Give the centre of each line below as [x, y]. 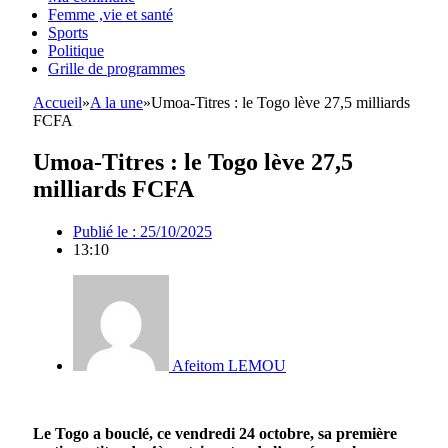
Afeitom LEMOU [229, 366]
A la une [116, 102]
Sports [68, 32]
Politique [76, 50]
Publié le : [104, 232]
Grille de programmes [116, 68]
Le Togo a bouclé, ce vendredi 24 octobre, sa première [215, 434]
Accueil [57, 102]
